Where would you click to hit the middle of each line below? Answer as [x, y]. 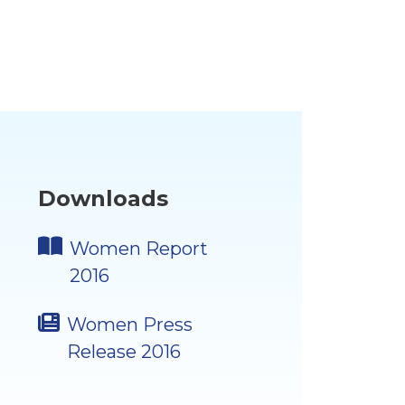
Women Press [130, 325]
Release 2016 [124, 352]
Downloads [103, 198]
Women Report [139, 249]
